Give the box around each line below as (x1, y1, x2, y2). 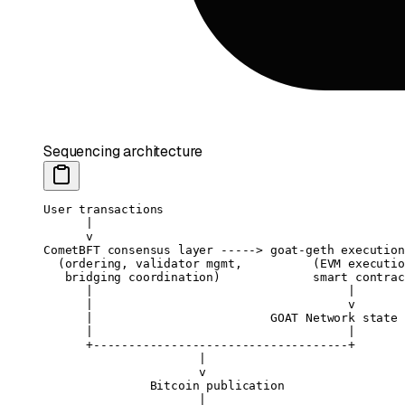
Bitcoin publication (43, 379, 285, 393)
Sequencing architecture (43, 142, 203, 162)
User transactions (43, 202, 165, 217)
